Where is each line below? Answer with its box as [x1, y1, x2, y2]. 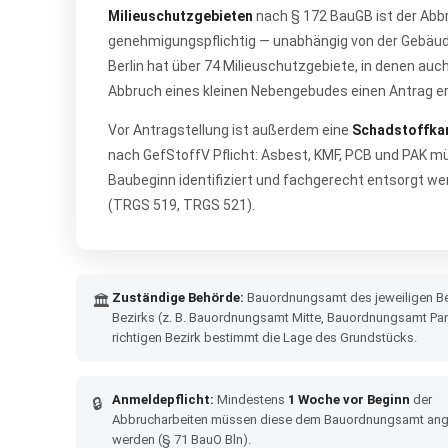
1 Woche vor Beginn [288, 392, 410, 407]
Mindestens [214, 392, 288, 407]
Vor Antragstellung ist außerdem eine [108, 122, 352, 138]
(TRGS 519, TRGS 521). [108, 197, 255, 213]
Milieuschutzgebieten [108, 8, 253, 24]
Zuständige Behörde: [112, 290, 244, 305]
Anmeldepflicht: [112, 392, 214, 407]
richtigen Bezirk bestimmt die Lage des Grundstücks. [112, 330, 417, 345]
